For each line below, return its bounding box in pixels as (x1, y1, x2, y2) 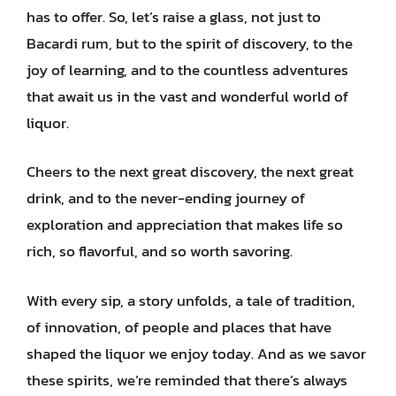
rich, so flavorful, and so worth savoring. (27, 240, 293, 263)
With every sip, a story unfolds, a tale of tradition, (27, 288, 355, 312)
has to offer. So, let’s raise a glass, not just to (27, 4, 321, 28)
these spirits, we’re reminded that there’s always (27, 368, 347, 392)
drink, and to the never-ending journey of (27, 187, 305, 209)
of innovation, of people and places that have (27, 315, 331, 339)
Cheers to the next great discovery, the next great (27, 160, 354, 183)
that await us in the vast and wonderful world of (27, 84, 348, 108)
